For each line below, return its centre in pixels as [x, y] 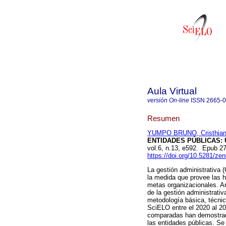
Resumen [163, 118]
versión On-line [168, 100]
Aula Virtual [172, 91]
